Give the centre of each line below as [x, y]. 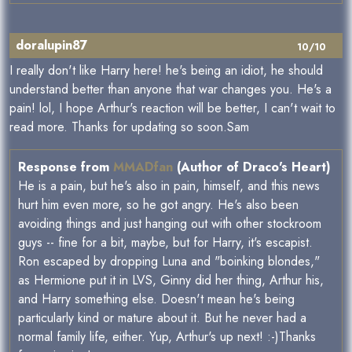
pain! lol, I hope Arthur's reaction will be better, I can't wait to [172, 108]
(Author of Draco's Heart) [252, 167]
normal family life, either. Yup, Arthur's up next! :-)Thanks [167, 337]
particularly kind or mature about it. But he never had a [162, 318]
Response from [66, 167]
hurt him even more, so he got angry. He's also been [158, 205]
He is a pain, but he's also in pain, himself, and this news [169, 186]
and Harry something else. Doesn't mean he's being [156, 299]
